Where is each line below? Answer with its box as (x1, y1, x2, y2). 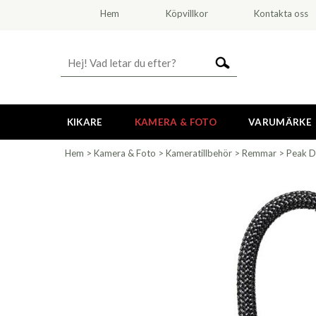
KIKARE (66, 116, 103, 128)
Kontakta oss (254, 8, 309, 19)
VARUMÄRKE (248, 116, 312, 128)
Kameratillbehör (166, 147, 232, 159)
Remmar (242, 147, 276, 159)
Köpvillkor (165, 8, 208, 19)
